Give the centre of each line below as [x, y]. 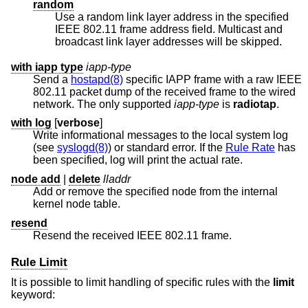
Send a [52, 79]
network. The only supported [103, 104]
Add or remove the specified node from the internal [155, 191]
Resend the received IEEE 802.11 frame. [132, 235]
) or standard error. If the [167, 148]
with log [31, 123]
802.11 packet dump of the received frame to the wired [51, 91]
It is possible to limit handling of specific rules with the [142, 282]
